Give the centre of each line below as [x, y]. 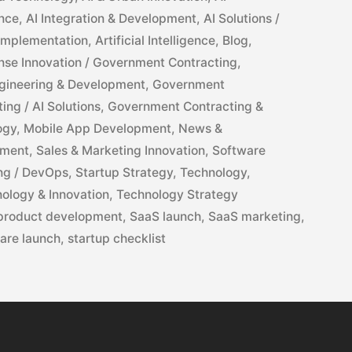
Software [239, 151]
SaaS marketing [255, 217]
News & [201, 129]
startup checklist [117, 239]
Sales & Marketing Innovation [121, 151]
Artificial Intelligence [156, 41]
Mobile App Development [98, 129]
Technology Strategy [178, 195]
